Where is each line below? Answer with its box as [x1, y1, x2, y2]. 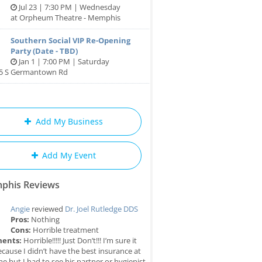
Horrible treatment [31, 225, 99, 235]
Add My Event [40, 150, 96, 161]
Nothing [29, 214, 60, 225]
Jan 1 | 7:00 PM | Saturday [17, 56, 109, 67]
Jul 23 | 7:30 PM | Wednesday [17, 2, 120, 12]
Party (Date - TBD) [11, 46, 78, 56]
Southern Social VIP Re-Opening [11, 35, 130, 46]
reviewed [30, 204, 65, 214]
